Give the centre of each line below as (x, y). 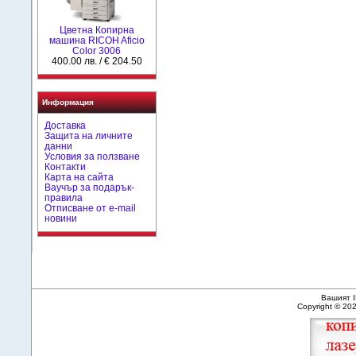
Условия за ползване (93, 156)
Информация (68, 102)
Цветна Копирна (97, 30)
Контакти (66, 166)
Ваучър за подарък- (90, 187)
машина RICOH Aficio (97, 40)
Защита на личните (89, 135)
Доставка (66, 125)
